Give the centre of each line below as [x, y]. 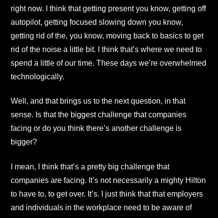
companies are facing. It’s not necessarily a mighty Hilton [108, 180]
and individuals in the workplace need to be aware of [101, 207]
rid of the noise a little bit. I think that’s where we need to [106, 50]
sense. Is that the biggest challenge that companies [99, 115]
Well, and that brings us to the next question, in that [98, 101]
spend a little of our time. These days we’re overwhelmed [109, 63]
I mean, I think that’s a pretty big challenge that [90, 166]
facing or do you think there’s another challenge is [96, 128]
